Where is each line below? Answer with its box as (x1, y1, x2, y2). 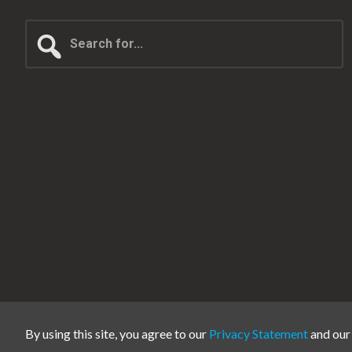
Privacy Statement (209, 326, 308, 341)
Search (24, 21, 67, 39)
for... (24, 44, 52, 62)
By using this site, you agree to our (25, 326, 209, 341)
